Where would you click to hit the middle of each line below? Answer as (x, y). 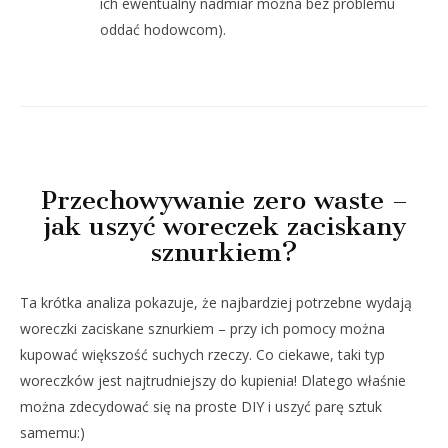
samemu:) (52, 433)
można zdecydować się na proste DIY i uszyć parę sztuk (201, 407)
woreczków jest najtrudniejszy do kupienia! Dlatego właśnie (213, 381)
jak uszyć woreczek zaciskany (224, 227)
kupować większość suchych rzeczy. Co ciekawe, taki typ (202, 355)
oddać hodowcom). (163, 29)
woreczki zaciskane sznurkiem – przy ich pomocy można (202, 329)
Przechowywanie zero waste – (224, 201)
